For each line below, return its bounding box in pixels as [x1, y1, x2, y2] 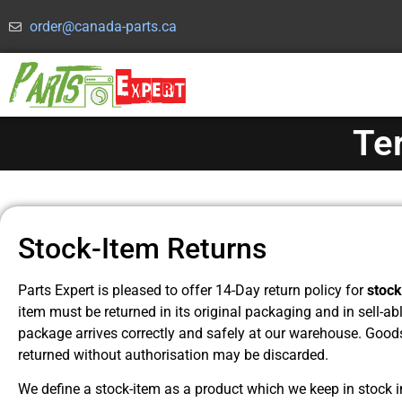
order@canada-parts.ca [29, 17, 177, 35]
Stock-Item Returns [18, 231, 267, 266]
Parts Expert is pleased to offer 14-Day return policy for [18, 281, 367, 299]
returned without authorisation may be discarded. [18, 345, 328, 363]
